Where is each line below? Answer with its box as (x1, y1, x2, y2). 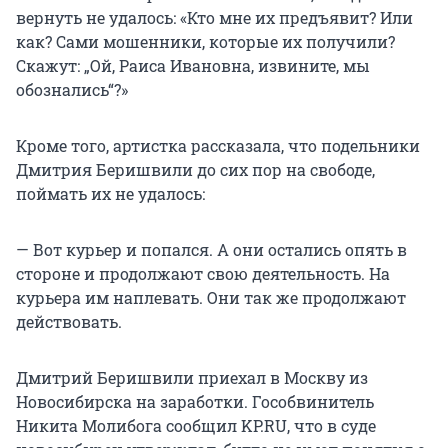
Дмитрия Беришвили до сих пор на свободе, (16, 159, 375, 181)
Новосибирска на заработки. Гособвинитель (16, 391, 374, 413)
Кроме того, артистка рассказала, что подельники (16, 135, 420, 157)
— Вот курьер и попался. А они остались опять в (16, 239, 407, 261)
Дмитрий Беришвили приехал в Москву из (16, 367, 368, 389)
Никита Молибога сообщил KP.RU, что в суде (16, 415, 376, 437)
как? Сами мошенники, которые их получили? (16, 31, 395, 53)
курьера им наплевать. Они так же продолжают (16, 287, 406, 309)
